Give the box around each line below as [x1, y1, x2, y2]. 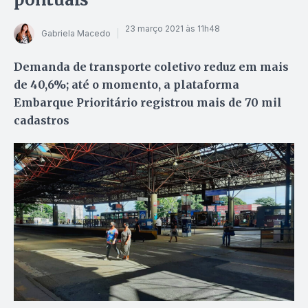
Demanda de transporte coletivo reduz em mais [14, 59, 289, 74]
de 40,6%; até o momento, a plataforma [14, 77, 239, 91]
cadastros [14, 113, 69, 127]
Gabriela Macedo [41, 28, 111, 39]
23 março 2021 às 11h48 [125, 23, 220, 34]
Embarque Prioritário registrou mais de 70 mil [14, 95, 282, 109]
